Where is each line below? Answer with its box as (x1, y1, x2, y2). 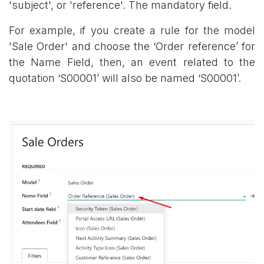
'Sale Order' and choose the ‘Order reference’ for (9, 39, 255, 52)
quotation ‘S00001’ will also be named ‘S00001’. (9, 71, 241, 84)
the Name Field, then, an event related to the (9, 55, 255, 68)
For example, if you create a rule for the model (9, 24, 255, 37)
